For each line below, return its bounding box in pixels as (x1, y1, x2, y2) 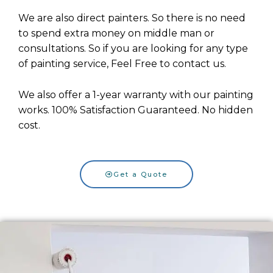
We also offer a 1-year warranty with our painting (18, 88, 253, 101)
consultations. (18, 43, 88, 55)
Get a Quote (113, 170, 168, 179)
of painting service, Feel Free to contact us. (18, 58, 226, 70)
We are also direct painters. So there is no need (18, 12, 246, 24)
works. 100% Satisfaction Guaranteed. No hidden (18, 104, 253, 116)
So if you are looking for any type (88, 43, 248, 55)
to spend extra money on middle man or (18, 27, 214, 40)
